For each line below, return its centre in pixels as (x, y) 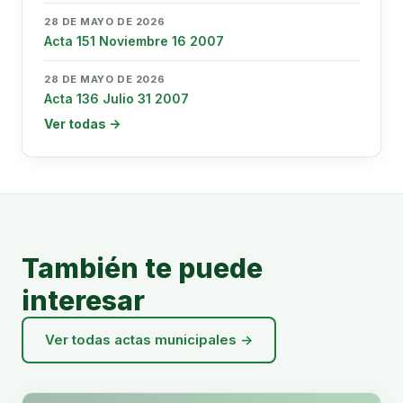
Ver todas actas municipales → (149, 340)
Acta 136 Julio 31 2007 (116, 99)
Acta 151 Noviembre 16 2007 (134, 41)
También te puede (142, 268)
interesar (83, 300)
